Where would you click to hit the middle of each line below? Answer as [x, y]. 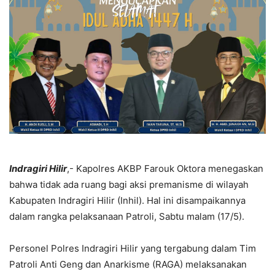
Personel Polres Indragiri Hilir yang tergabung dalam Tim [133, 249]
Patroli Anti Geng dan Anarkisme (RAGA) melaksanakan [128, 265]
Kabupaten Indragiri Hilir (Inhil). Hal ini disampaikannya [127, 201]
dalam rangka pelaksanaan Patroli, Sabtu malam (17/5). [127, 217]
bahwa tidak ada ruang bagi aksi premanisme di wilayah [129, 185]
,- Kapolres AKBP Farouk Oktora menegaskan [165, 169]
